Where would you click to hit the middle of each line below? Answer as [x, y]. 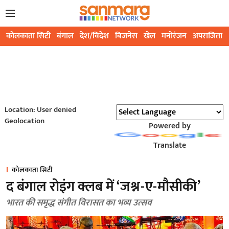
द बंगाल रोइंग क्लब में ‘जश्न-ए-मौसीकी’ [103, 187]
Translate [169, 146]
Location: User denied [40, 110]
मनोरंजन [174, 36]
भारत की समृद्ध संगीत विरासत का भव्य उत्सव [79, 203]
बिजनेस [126, 36]
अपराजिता [208, 36]
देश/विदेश [94, 36]
